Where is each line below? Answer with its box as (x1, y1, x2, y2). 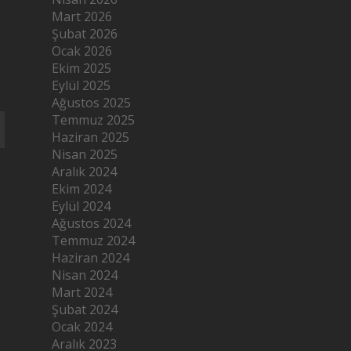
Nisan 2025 (52, 145, 118, 163)
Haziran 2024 (52, 248, 130, 266)
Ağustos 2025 (52, 93, 132, 111)
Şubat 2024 (52, 300, 118, 318)
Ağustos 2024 (52, 214, 132, 232)
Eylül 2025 (52, 76, 111, 94)
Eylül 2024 (52, 197, 111, 215)
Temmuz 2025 (52, 110, 136, 128)
